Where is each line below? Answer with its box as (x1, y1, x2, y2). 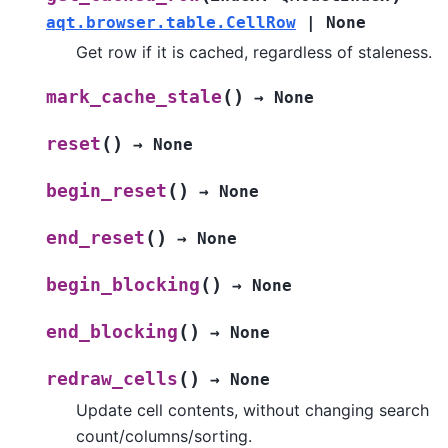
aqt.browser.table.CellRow (46, 12, 296, 32)
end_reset (46, 227, 145, 248)
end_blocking (46, 321, 178, 342)
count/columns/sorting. (76, 425, 252, 446)
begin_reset (46, 180, 167, 201)
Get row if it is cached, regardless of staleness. (76, 41, 432, 62)
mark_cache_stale (46, 86, 222, 107)
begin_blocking (46, 274, 200, 295)
